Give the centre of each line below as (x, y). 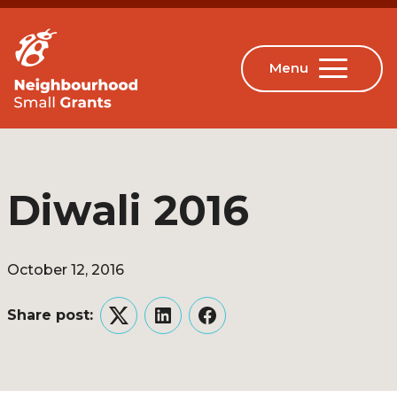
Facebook (242, 326)
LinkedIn (193, 326)
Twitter (143, 326)
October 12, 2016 (66, 270)
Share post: (50, 315)
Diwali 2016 (128, 210)
